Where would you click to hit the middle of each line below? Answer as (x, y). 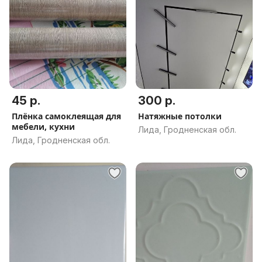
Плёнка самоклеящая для (28, 116)
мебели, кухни (43, 127)
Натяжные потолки (180, 116)
